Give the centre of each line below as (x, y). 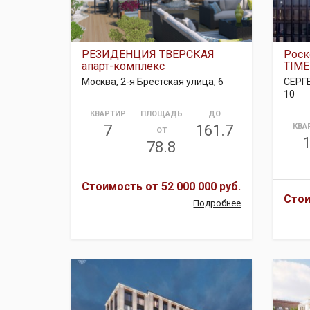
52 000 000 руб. (201, 186)
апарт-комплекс (123, 66)
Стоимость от (121, 186)
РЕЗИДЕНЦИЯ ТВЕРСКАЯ (148, 54)
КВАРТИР (108, 114)
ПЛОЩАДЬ (161, 114)
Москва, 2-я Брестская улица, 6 (153, 82)
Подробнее (217, 203)
